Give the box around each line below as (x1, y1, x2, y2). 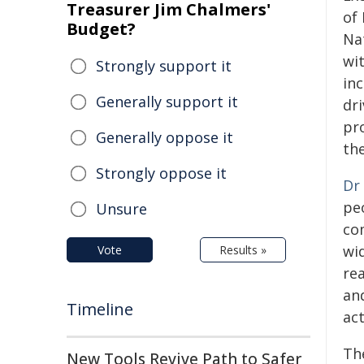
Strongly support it (96, 56, 232, 76)
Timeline (67, 298, 133, 320)
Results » (219, 242, 266, 258)
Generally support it (96, 92, 238, 111)
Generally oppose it (96, 128, 233, 147)
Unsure (96, 199, 147, 219)
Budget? (67, 18, 136, 40)
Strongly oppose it (96, 163, 227, 183)
